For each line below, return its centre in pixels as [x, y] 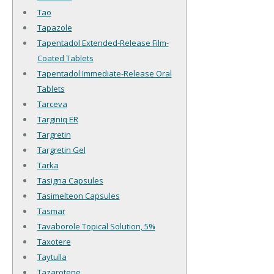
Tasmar [51, 211]
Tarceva [52, 104]
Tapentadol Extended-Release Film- [103, 43]
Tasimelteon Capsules [78, 196]
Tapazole [54, 28]
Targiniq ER [57, 120]
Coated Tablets [65, 58]
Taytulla [52, 257]
